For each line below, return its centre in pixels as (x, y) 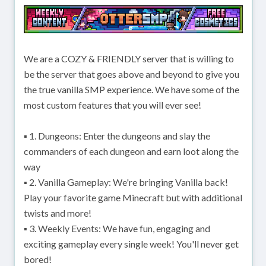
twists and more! (57, 213)
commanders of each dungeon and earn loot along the (131, 151)
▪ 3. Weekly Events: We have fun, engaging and (117, 229)
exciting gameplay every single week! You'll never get (131, 244)
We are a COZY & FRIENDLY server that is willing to (129, 59)
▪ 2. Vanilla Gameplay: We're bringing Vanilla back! (126, 182)
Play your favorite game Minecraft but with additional (133, 198)
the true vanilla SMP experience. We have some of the (131, 90)
